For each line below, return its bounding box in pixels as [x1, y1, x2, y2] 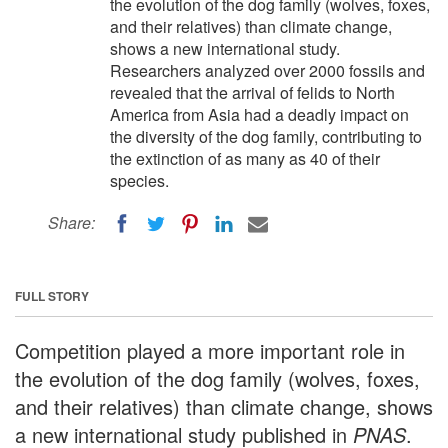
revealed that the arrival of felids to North [110, 81, 395, 104]
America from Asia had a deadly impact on [110, 103, 409, 126]
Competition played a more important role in [15, 335, 405, 365]
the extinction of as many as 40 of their [110, 147, 380, 170]
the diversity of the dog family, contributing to [110, 125, 422, 148]
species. [110, 169, 169, 192]
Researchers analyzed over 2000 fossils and [110, 59, 425, 82]
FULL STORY [15, 286, 89, 305]
